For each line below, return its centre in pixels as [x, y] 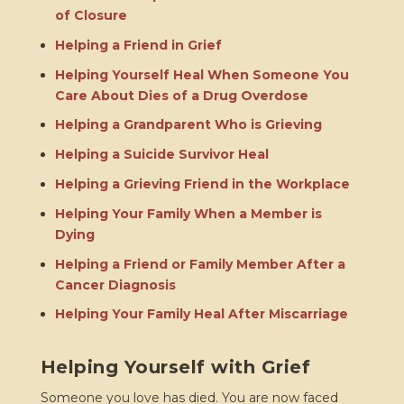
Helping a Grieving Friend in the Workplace [202, 184]
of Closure [91, 16]
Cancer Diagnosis [115, 285]
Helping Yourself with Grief [175, 367]
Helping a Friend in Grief [138, 45]
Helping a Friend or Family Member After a [200, 264]
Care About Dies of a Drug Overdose [181, 95]
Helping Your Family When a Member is [188, 213]
